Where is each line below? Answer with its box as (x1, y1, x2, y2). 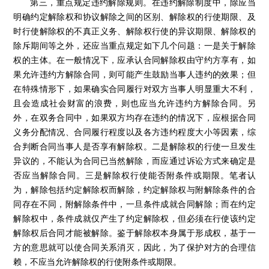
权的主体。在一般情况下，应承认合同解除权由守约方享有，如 (13, 54, 256, 65)
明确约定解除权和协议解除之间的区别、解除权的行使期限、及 (13, 11, 256, 22)
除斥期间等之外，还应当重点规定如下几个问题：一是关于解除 (13, 40, 256, 51)
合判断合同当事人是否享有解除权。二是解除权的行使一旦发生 (13, 141, 256, 152)
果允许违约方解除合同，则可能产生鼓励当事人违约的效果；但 (13, 68, 256, 80)
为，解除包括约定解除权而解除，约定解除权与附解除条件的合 (13, 184, 256, 195)
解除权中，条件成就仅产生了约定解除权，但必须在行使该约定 (13, 213, 256, 224)
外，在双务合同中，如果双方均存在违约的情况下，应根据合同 (13, 112, 256, 123)
